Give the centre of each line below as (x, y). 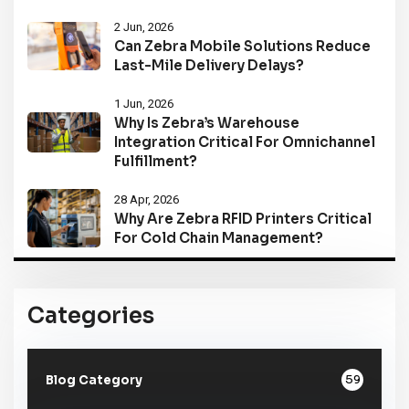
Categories (91, 316)
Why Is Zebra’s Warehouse (207, 123)
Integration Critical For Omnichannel (245, 142)
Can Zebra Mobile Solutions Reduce (242, 47)
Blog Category (94, 380)
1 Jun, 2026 (144, 104)
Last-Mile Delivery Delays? (209, 66)
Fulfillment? (156, 162)
